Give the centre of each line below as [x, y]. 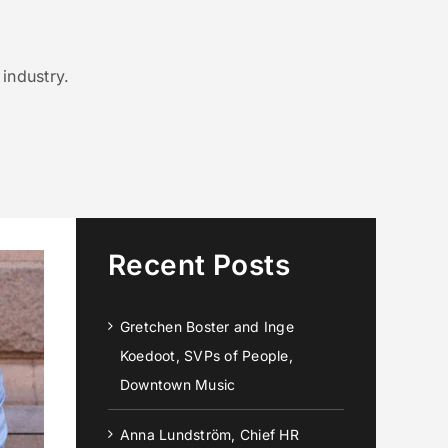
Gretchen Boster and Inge [207, 326]
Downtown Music [178, 384]
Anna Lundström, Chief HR [209, 434]
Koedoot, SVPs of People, [206, 355]
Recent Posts [199, 265]
